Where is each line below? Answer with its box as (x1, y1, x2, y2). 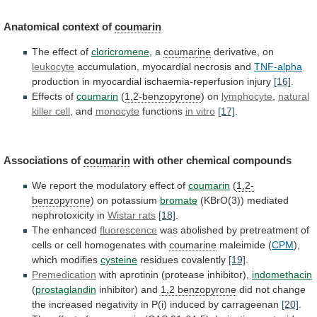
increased (49, 298, 93, 310)
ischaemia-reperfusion (144, 76, 244, 88)
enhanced (52, 224, 97, 236)
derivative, (214, 46, 260, 58)
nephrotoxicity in (32, 209, 108, 221)
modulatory (96, 179, 146, 191)
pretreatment (240, 224, 298, 236)
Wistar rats (108, 209, 156, 221)
